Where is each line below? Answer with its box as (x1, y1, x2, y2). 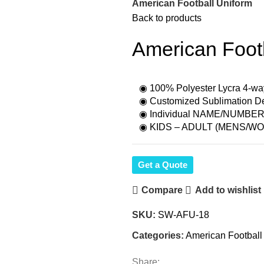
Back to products (132, 12, 202, 23)
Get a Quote (138, 159, 187, 170)
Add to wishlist (194, 185, 261, 195)
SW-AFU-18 (158, 209, 209, 220)
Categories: (132, 230, 184, 240)
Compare (141, 185, 183, 195)
